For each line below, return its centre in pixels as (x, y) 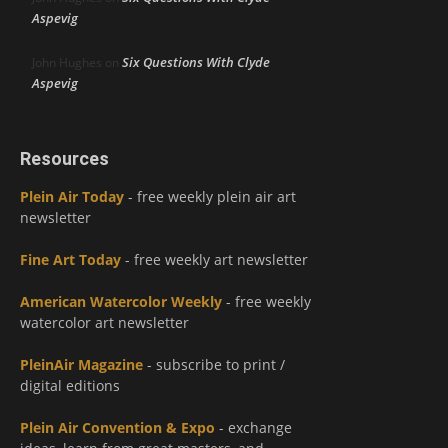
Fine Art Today (70, 260)
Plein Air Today (72, 197)
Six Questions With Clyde (196, 62)
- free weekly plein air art (210, 197)
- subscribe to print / (214, 365)
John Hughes (67, 63)
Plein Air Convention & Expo (117, 428)
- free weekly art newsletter (214, 260)
